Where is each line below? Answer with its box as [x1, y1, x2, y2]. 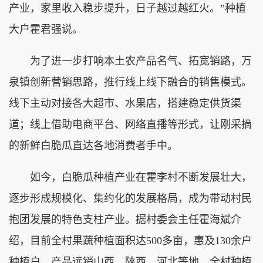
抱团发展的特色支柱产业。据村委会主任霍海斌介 [9, 213, 241, 225]
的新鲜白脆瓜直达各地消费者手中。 [9, 139, 178, 151]
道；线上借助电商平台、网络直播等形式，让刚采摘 [9, 118, 252, 130]
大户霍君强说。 [9, 23, 83, 35]
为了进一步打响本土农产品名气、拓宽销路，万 [9, 55, 252, 67]
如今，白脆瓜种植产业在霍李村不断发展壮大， [9, 171, 252, 183]
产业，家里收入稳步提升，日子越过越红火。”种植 [9, 2, 246, 14]
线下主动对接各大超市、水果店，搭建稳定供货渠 [9, 97, 241, 109]
